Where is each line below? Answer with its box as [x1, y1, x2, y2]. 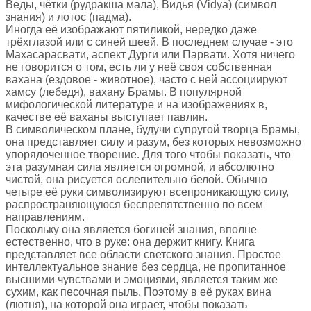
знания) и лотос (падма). [6, 10, 131, 23]
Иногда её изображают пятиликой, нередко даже [6, 23, 257, 35]
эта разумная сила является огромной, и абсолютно [6, 160, 274, 173]
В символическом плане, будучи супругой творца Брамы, [6, 123, 300, 135]
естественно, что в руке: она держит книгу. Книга [6, 235, 255, 248]
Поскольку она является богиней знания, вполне [6, 223, 257, 235]
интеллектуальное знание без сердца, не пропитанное [6, 260, 286, 273]
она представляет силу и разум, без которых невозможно [6, 135, 301, 148]
